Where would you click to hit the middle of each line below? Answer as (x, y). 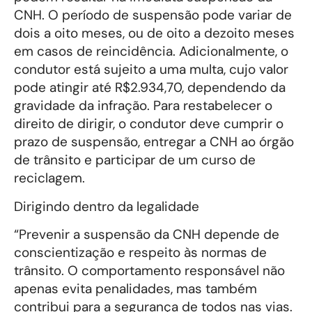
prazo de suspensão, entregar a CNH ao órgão (154, 142)
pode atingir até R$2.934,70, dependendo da (150, 88)
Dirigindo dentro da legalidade (107, 206)
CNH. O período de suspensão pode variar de (153, 15)
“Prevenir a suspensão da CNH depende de (147, 234)
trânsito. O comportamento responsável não (149, 270)
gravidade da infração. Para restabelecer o (143, 106)
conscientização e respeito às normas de (140, 252)
